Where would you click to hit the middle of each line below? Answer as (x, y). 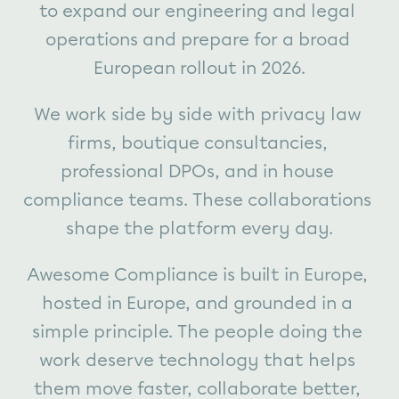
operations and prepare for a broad (197, 39)
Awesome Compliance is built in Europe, (197, 274)
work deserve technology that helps (197, 360)
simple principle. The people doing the (197, 331)
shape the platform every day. (199, 228)
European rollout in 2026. (199, 68)
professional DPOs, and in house (197, 171)
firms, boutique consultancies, (197, 142)
